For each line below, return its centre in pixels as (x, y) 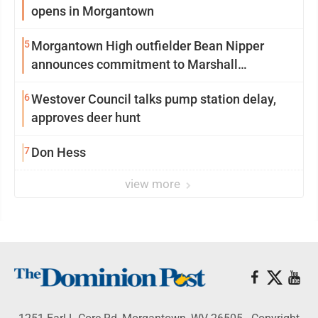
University (60, 83)
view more (154, 184)
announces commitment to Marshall (135, 64)
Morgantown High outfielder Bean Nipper (148, 46)
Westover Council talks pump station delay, (154, 99)
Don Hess (59, 152)
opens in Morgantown (93, 11)
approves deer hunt (86, 117)
